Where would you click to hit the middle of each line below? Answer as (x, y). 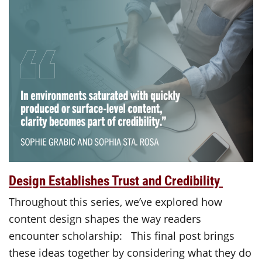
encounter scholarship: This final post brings (122, 235)
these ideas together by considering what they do (130, 252)
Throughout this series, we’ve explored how (116, 201)
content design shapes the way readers (105, 218)
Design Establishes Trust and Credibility (116, 180)
